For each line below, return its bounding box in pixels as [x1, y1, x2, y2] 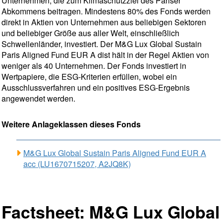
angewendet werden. [1, 93, 75, 104]
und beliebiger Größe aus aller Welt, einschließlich [1, 27, 179, 39]
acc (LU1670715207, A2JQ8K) [23, 158, 131, 169]
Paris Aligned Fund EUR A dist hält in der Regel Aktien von [1, 49, 209, 60]
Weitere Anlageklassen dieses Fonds [1, 118, 141, 130]
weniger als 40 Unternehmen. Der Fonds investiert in [1, 60, 186, 71]
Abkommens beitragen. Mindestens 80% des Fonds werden [1, 5, 211, 17]
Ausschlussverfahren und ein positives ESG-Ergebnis [1, 82, 190, 93]
